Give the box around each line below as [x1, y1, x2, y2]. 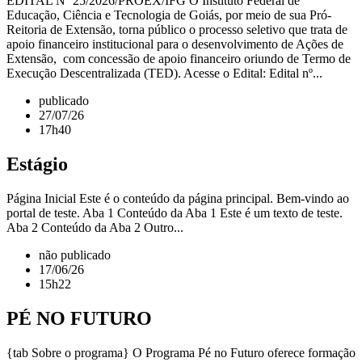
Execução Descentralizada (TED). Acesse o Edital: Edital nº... [6, 66, 322, 81]
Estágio [6, 153, 68, 175]
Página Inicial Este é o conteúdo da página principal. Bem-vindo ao [6, 191, 349, 205]
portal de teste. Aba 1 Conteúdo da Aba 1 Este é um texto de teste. [6, 205, 343, 220]
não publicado [39, 247, 111, 262]
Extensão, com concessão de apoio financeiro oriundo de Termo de [6, 52, 351, 66]
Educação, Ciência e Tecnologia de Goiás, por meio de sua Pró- [6, 8, 331, 23]
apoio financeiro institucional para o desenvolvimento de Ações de [6, 37, 343, 52]
